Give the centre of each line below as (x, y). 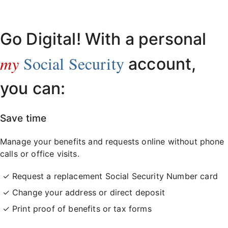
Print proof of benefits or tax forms (82, 208)
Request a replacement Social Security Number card (115, 176)
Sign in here (102, 11)
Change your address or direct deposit (89, 192)
